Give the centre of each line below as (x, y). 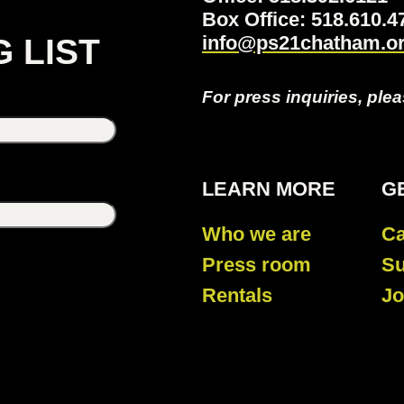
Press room (256, 265)
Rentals (237, 296)
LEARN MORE (268, 189)
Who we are (256, 234)
